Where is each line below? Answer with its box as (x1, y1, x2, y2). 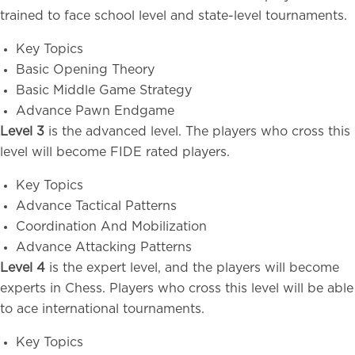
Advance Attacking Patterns (16, 241, 192, 254)
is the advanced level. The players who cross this (48, 125, 350, 138)
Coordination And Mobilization (16, 220, 207, 233)
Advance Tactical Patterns (16, 200, 177, 212)
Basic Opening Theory (16, 63, 155, 76)
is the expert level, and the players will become (49, 261, 339, 274)
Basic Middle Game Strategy (16, 84, 192, 97)
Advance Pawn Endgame (16, 105, 174, 117)
